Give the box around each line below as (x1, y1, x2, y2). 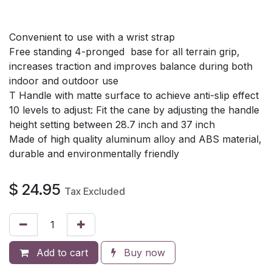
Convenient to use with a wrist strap (9, 30, 175, 43)
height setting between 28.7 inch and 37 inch (9, 118, 215, 131)
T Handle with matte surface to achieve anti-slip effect (9, 89, 259, 101)
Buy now (121, 246, 165, 259)
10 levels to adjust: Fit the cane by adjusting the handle (9, 103, 259, 116)
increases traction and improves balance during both (9, 59, 253, 72)
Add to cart (33, 246, 88, 259)
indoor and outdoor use (9, 74, 118, 87)
